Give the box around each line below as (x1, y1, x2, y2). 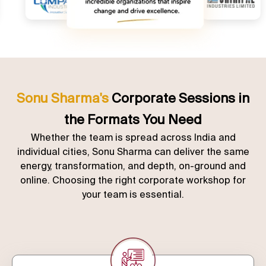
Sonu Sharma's (17, 90, 109, 105)
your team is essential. (82, 188, 184, 199)
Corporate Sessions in (109, 90, 249, 105)
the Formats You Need (64, 111, 202, 126)
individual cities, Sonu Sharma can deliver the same (17, 145, 249, 157)
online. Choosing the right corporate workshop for (20, 174, 246, 185)
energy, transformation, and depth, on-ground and (20, 160, 246, 171)
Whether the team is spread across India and (30, 131, 236, 142)
